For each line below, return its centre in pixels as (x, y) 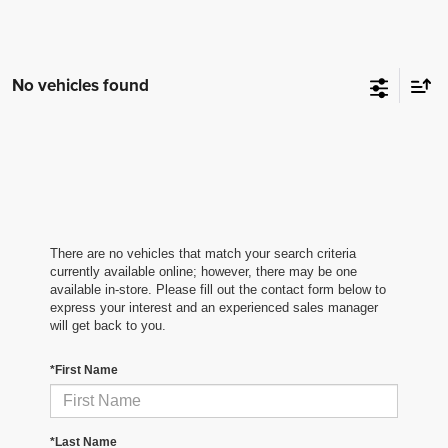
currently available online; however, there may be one (203, 272)
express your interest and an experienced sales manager (214, 308)
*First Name (84, 370)
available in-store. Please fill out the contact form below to (218, 290)
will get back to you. (108, 326)
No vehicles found (80, 84)
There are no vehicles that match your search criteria (203, 254)
